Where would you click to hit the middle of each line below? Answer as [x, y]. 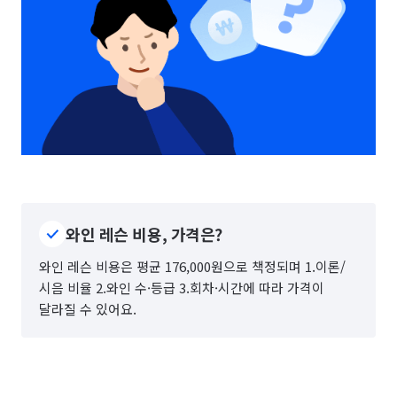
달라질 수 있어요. [88, 309]
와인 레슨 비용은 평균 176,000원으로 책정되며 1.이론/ [192, 267]
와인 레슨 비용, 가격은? [144, 234]
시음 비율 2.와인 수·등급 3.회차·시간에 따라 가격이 [182, 288]
